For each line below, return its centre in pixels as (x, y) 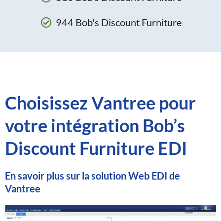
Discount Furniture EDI (96, 148)
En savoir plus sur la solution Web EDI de (92, 175)
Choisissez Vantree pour (100, 102)
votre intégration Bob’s (95, 125)
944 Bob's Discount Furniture (118, 22)
